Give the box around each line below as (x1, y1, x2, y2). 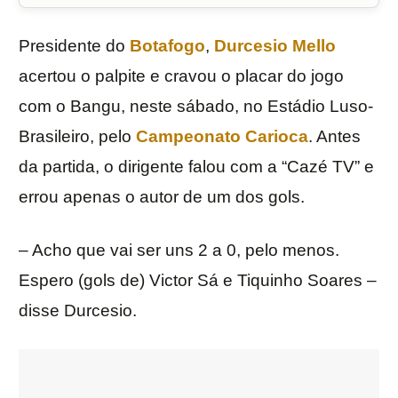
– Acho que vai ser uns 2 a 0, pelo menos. (19, 241, 339, 260)
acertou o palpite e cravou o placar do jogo (19, 67, 344, 86)
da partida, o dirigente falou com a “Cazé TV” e (19, 157, 374, 177)
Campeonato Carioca (136, 127, 308, 147)
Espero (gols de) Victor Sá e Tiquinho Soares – (19, 271, 377, 291)
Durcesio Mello (214, 36, 336, 56)
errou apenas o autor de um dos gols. (19, 187, 305, 207)
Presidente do (19, 36, 130, 56)
